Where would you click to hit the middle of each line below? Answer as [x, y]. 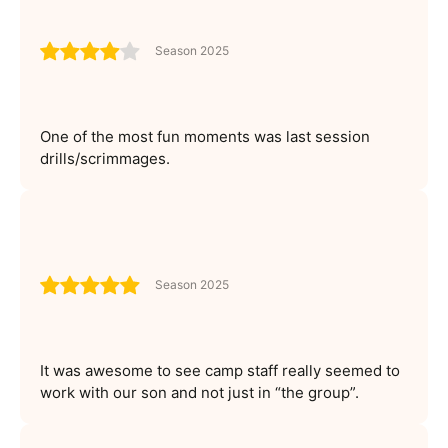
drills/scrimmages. [105, 158]
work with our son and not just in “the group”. [199, 392]
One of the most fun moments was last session [205, 136]
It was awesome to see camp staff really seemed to [220, 370]
